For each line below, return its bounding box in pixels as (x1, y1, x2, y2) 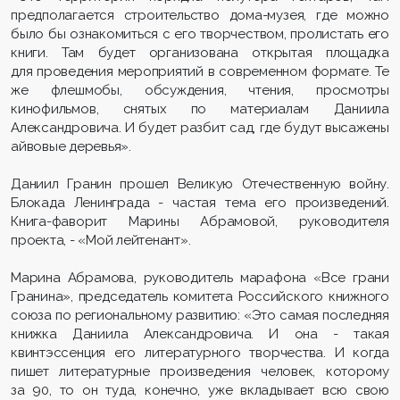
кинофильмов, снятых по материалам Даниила (11, 101, 389, 118)
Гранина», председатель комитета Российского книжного (11, 288, 389, 305)
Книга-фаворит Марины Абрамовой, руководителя (11, 213, 389, 230)
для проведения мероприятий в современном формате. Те (11, 63, 389, 80)
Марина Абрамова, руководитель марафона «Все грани (11, 270, 389, 287)
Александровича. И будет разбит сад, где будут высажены (11, 120, 389, 137)
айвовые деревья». (11, 138, 132, 155)
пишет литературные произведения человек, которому (11, 363, 389, 380)
